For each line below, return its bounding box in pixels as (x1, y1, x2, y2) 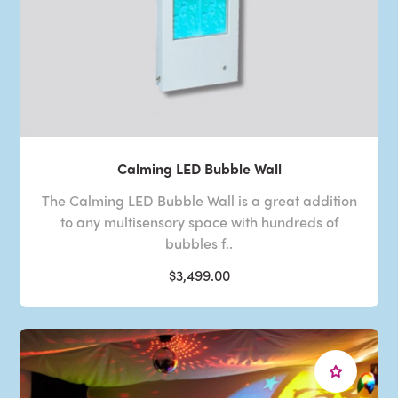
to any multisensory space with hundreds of (60, 211, 338, 233)
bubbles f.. (165, 233, 233, 254)
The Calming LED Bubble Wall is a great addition (41, 190, 357, 211)
